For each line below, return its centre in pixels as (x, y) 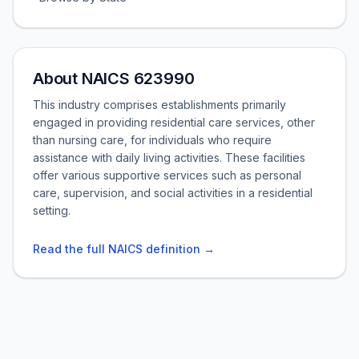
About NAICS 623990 (114, 79)
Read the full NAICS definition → (124, 249)
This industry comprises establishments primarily (159, 105)
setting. (52, 210)
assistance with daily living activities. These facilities (169, 157)
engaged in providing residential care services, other (174, 122)
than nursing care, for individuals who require (152, 140)
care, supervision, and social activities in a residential (173, 193)
